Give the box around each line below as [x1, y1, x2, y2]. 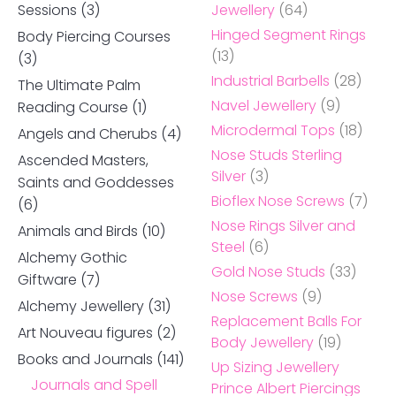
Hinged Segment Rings [211, 24, 366, 45]
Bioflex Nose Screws [211, 190, 345, 211]
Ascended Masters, [18, 149, 148, 171]
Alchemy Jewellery [18, 295, 144, 316]
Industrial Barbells [211, 70, 330, 91]
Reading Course [18, 96, 128, 118]
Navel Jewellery [211, 95, 316, 116]
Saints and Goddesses [18, 171, 174, 193]
